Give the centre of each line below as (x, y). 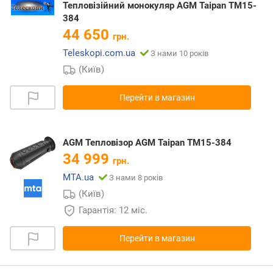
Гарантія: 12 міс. (114, 210)
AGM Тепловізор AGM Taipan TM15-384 (147, 142)
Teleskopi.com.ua (99, 53)
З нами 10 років (179, 53)
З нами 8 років (136, 177)
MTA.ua (78, 177)
